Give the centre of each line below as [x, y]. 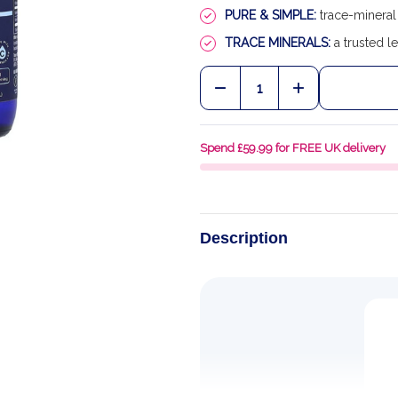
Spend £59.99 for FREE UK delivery [293, 148]
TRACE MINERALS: [278, 43]
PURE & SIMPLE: [271, 15]
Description [244, 238]
